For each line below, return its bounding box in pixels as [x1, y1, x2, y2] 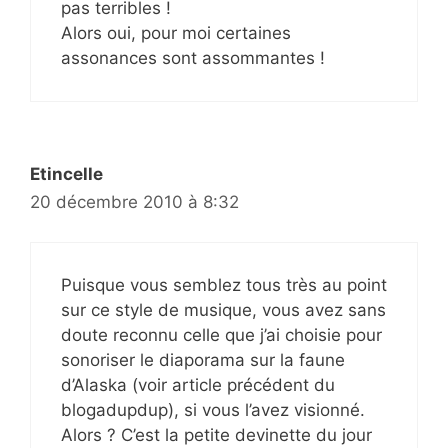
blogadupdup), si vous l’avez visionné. [61, 400, 365, 420]
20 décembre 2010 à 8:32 [30, 191, 239, 212]
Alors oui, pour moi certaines [61, 22, 291, 43]
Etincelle [30, 163, 103, 184]
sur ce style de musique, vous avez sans [61, 300, 386, 320]
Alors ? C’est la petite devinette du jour [61, 425, 372, 445]
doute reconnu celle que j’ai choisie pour [61, 325, 382, 345]
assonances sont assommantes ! [61, 47, 325, 68]
